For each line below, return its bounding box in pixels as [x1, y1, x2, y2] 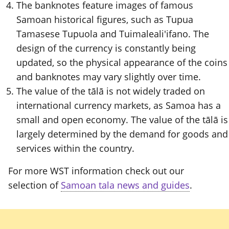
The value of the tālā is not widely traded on [16, 85, 205, 98]
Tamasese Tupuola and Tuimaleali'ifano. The [16, 28, 209, 40]
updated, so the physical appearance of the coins [16, 56, 227, 69]
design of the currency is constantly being [16, 42, 196, 55]
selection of [8, 179, 61, 192]
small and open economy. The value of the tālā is [16, 113, 228, 126]
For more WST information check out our [8, 165, 184, 177]
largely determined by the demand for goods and [16, 128, 228, 141]
